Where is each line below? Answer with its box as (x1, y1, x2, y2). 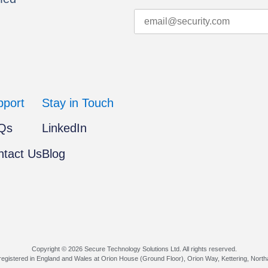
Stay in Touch (42, 96, 114, 110)
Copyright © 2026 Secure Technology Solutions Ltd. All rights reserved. (31, 245, 237, 253)
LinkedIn (42, 121, 87, 135)
